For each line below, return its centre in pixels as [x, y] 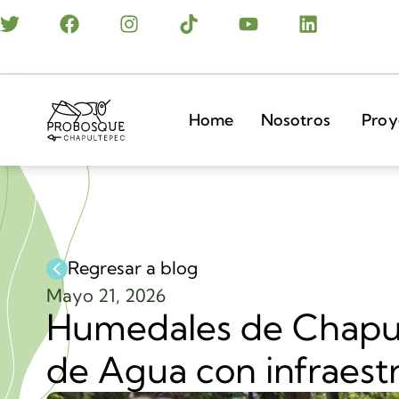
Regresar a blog [133, 268]
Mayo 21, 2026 [106, 295]
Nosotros [295, 120]
